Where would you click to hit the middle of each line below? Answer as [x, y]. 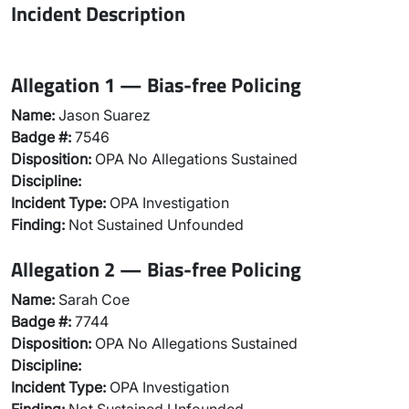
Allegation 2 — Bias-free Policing [156, 269]
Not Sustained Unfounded [154, 225]
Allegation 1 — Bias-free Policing [156, 84]
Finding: [38, 225]
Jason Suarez [103, 115]
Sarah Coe [92, 299]
